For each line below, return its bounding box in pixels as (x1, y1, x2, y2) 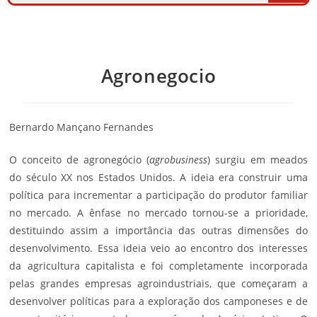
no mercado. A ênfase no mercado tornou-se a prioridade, (9, 206, 308, 220)
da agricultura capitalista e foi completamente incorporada (9, 259, 308, 273)
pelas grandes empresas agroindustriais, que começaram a (9, 277, 308, 291)
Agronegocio (100, 63, 217, 89)
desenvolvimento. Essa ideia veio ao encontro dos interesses (9, 241, 308, 255)
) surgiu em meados (207, 153, 308, 167)
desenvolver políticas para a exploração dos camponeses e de (9, 294, 308, 309)
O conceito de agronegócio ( (9, 153, 149, 167)
